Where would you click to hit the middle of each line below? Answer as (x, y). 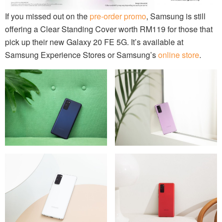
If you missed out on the (47, 16)
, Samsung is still (176, 16)
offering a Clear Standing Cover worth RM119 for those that (109, 29)
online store (179, 55)
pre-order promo (118, 16)
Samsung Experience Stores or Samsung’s (82, 55)
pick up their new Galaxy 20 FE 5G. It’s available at (94, 42)
